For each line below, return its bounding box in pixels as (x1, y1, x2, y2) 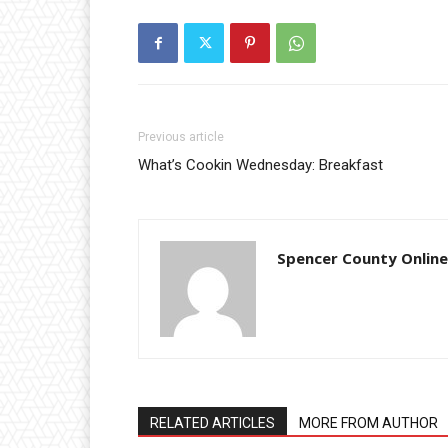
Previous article (138, 130, 224, 145)
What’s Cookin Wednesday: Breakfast (138, 156, 383, 175)
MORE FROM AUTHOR (299, 415, 438, 432)
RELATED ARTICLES (150, 415, 275, 432)
